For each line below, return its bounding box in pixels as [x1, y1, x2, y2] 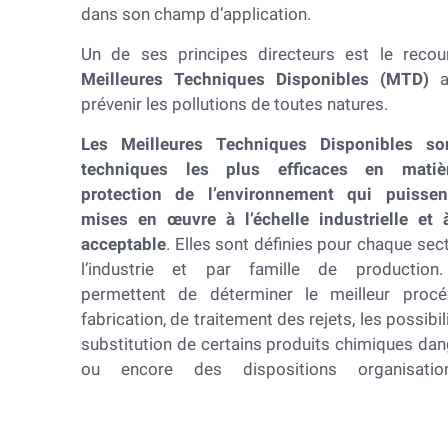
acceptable [81, 234, 166, 254]
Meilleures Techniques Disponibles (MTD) [81, 69, 430, 89]
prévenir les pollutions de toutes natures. [81, 94, 388, 114]
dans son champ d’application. [81, 4, 311, 24]
